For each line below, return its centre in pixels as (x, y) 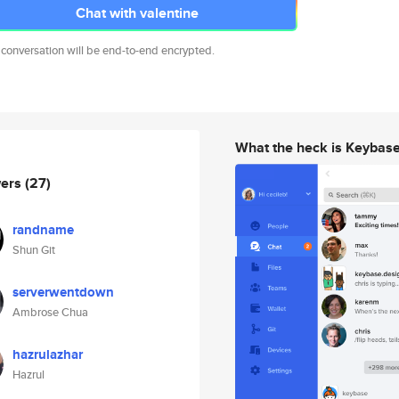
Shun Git (34, 250)
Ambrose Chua (50, 312)
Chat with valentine (137, 13)
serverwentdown (63, 292)
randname (43, 230)
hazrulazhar (48, 354)
